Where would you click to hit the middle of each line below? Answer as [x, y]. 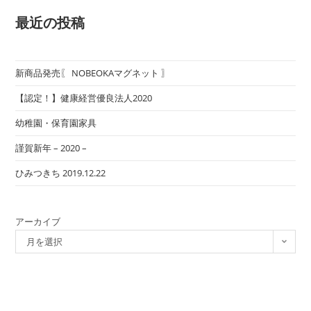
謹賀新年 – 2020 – [51, 148]
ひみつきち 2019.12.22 [61, 173]
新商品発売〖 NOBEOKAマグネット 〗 [93, 73]
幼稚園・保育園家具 [56, 123]
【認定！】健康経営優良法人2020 [84, 98]
